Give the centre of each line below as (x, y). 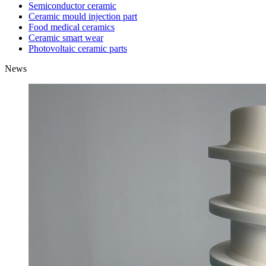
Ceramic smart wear (66, 37)
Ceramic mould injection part (83, 16)
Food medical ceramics (72, 27)
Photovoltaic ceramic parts (78, 48)
